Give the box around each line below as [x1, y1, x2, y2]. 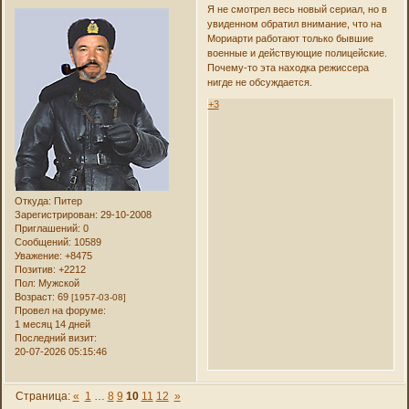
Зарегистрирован [15, 208, 96, 220]
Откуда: [15, 194, 52, 206]
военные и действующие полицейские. [206, 47, 387, 58]
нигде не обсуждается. [206, 76, 312, 88]
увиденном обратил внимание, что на [206, 17, 382, 29]
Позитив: [15, 263, 57, 275]
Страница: [15, 389, 73, 403]
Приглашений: [15, 222, 81, 234]
